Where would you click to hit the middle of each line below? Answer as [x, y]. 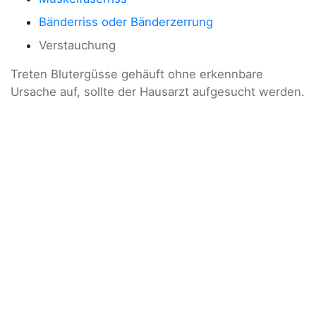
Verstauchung [77, 45]
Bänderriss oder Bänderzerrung [126, 22]
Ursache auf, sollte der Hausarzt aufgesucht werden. [158, 92]
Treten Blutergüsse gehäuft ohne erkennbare [137, 74]
